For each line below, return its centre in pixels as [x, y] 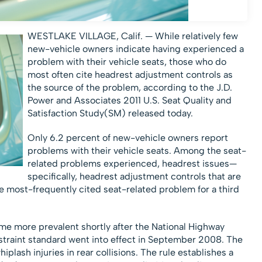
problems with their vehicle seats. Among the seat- [137, 151]
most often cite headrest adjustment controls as [130, 75]
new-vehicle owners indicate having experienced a [135, 49]
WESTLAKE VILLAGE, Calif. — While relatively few [132, 36]
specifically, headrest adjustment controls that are [134, 177]
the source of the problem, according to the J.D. [130, 88]
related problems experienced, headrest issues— [132, 164]
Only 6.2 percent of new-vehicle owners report [127, 138]
